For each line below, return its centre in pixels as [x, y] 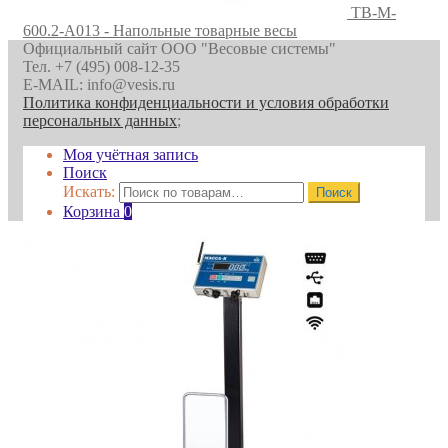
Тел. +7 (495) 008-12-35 [101, 66]
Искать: [89, 191]
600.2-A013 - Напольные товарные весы [160, 30]
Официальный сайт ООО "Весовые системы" [179, 48]
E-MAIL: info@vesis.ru [99, 84]
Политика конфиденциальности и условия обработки [206, 102]
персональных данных [100, 120]
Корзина [93, 211]
